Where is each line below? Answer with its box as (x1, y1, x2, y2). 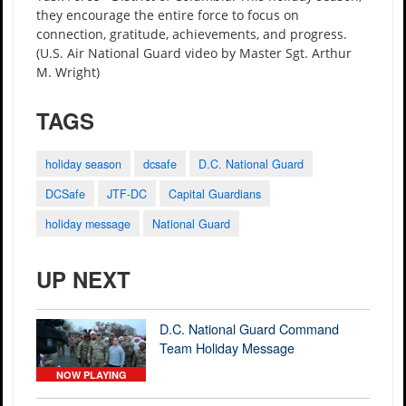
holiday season (45, 156, 121, 173)
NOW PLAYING (55, 367, 127, 382)
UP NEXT (36, 264, 130, 295)
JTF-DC (107, 186, 147, 203)
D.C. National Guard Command (159, 319, 340, 339)
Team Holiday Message (159, 338, 295, 358)
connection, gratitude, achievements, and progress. (36, 25, 347, 43)
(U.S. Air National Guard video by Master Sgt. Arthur (36, 44, 352, 63)
